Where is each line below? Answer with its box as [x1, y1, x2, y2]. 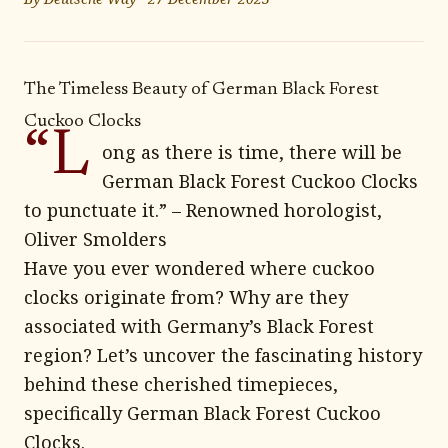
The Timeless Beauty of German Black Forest [24, 81, 379, 99]
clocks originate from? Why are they [24, 285, 348, 309]
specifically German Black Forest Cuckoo [24, 401, 381, 425]
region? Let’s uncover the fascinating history [24, 343, 422, 367]
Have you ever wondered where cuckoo [24, 256, 375, 280]
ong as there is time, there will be [102, 140, 402, 164]
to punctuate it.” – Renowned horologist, [24, 198, 382, 222]
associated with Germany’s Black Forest [24, 314, 374, 338]
